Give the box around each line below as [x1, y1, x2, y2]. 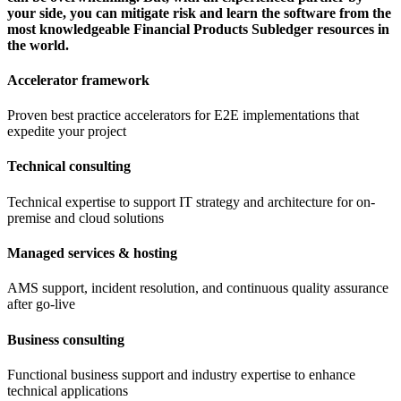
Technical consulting [7, 158, 131, 175]
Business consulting [7, 331, 124, 347]
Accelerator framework [7, 72, 149, 88]
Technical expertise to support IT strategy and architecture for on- [7, 193, 375, 209]
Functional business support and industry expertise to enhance [7, 366, 355, 382]
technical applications [7, 382, 128, 398]
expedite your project [7, 124, 126, 140]
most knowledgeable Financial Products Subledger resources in [7, 21, 389, 37]
